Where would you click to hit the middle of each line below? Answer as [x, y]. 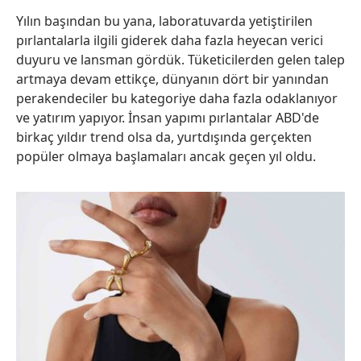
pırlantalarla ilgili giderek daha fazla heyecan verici [170, 41]
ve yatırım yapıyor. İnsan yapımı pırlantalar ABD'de [168, 118]
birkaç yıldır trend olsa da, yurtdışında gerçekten [164, 137]
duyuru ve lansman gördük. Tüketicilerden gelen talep [180, 60]
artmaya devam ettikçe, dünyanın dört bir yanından [172, 79]
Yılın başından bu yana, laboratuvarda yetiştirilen [164, 21]
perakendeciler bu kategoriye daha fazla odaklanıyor [177, 99]
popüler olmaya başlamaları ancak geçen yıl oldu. [166, 157]
